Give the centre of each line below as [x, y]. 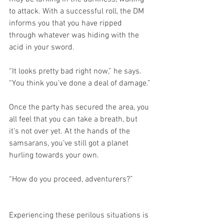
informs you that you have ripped [66, 24]
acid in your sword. [42, 48]
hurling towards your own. [54, 156]
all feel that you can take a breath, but [74, 120]
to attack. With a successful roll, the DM [77, 12]
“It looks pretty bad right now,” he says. [76, 72]
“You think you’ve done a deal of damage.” [80, 84]
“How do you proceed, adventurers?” [71, 180]
